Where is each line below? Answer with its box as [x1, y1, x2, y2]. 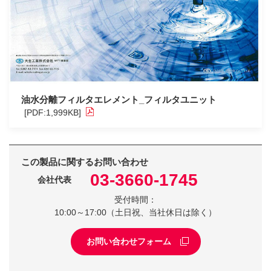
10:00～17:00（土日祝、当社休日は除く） [54, 207, 217, 217]
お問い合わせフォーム [86, 236, 171, 246]
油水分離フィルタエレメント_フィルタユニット [21, 94, 217, 105]
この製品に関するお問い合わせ [21, 156, 148, 167]
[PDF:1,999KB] [24, 107, 81, 117]
